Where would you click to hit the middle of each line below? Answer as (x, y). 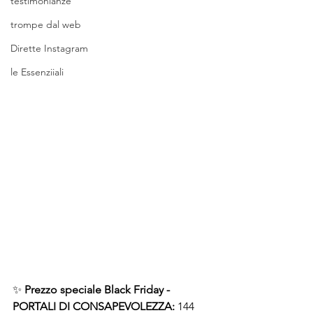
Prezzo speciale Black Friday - (99, 289)
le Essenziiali (37, 72)
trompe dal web (46, 24)
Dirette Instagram (49, 48)
